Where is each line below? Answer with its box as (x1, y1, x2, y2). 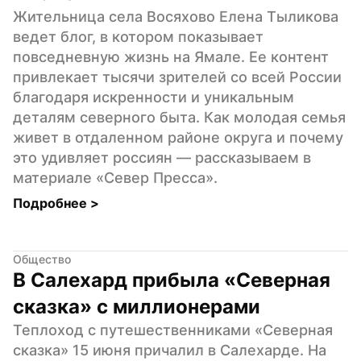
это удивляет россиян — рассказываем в (13, 148, 311, 166)
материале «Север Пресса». (13, 168, 218, 186)
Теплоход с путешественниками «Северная (13, 321, 333, 338)
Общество (13, 251, 71, 266)
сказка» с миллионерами (13, 294, 260, 318)
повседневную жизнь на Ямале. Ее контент (13, 48, 329, 65)
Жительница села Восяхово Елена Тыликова (13, 7, 338, 25)
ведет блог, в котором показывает (13, 27, 263, 45)
